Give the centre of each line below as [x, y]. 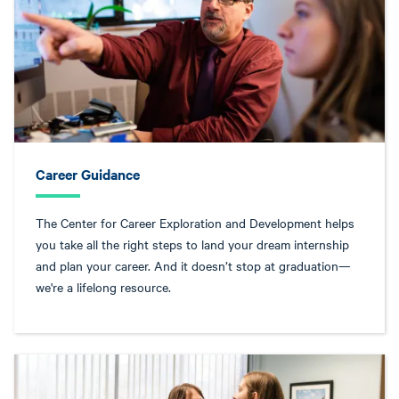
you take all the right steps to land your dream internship [192, 244]
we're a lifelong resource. [103, 287]
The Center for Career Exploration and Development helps [195, 223]
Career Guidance [88, 174]
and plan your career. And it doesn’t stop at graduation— [193, 265]
